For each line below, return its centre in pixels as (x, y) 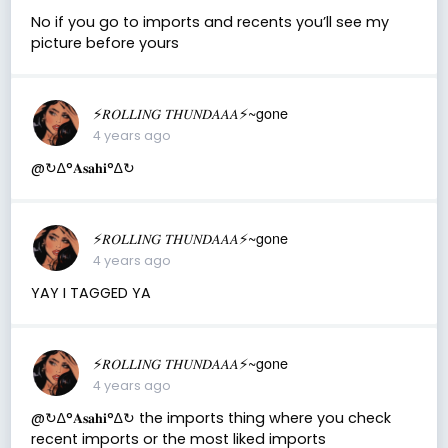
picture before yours (104, 42)
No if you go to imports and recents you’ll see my (209, 21)
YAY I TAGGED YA (90, 292)
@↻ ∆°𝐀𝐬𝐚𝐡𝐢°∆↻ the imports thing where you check (210, 417)
